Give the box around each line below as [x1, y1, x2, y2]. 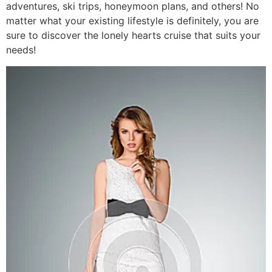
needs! [6, 44, 36, 56]
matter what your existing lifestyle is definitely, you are [6, 15, 259, 27]
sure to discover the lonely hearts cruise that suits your [6, 29, 260, 42]
